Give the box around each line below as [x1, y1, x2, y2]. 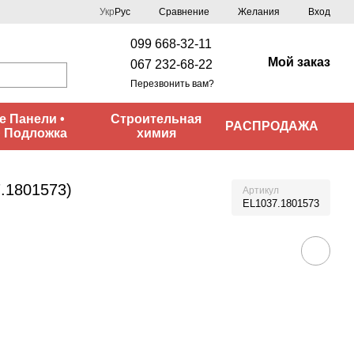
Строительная [111, 112, 201, 126]
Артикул [243, 185, 279, 196]
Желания [238, 6, 280, 17]
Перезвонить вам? [130, 77, 214, 89]
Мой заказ [268, 55, 330, 69]
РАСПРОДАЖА [225, 119, 318, 133]
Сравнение [159, 6, 209, 17]
